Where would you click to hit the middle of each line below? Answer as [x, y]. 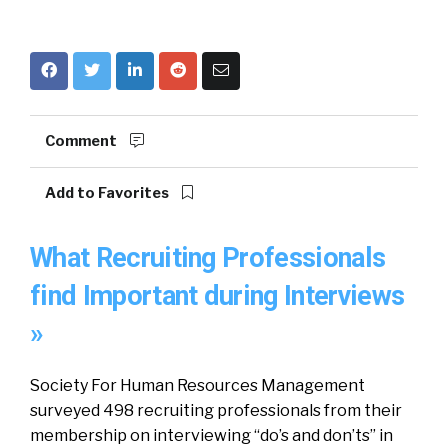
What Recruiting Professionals [208, 258]
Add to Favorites [108, 193]
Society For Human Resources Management [197, 385]
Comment [82, 141]
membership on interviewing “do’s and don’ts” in [211, 435]
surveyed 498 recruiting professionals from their [216, 410]
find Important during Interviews [217, 296]
